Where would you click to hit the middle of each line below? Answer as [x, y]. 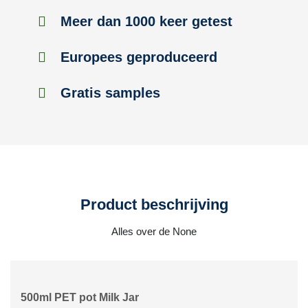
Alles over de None [154, 231]
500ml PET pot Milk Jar [80, 297]
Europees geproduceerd [137, 57]
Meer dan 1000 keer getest [144, 21]
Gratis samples [108, 93]
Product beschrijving [154, 205]
